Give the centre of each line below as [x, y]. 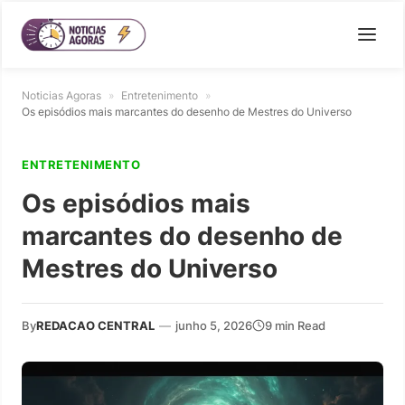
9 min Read [295, 325]
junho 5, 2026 [214, 325]
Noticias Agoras [61, 95]
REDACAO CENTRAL [95, 325]
